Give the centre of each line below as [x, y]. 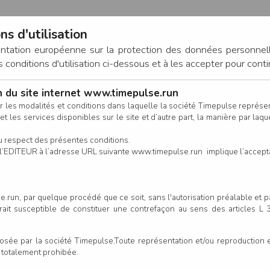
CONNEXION [187, 93]
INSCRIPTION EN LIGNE [189, 138]
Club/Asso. [200, 253]
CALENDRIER [35, 138]
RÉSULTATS [101, 138]
